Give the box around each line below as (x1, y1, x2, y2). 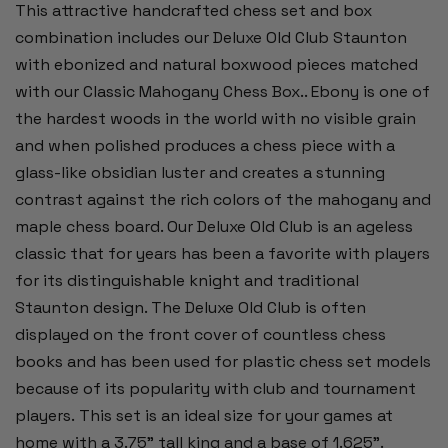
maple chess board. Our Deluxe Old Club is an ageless (15, 216, 413, 238)
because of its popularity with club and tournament (15, 378, 416, 400)
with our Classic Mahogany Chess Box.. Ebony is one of (15, 81, 430, 103)
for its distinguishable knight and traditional (15, 270, 359, 292)
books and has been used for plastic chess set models (15, 351, 431, 373)
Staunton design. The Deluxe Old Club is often (15, 297, 366, 319)
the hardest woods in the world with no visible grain (15, 108, 416, 130)
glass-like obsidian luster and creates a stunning (15, 162, 385, 184)
